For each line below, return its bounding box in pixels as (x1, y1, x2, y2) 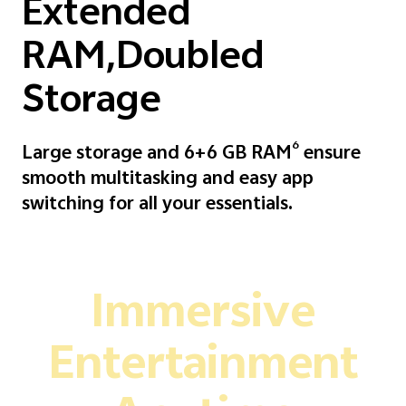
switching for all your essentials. (22, 188, 293, 221)
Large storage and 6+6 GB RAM (22, 138, 292, 170)
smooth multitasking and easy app (22, 163, 314, 196)
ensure (299, 138, 361, 170)
